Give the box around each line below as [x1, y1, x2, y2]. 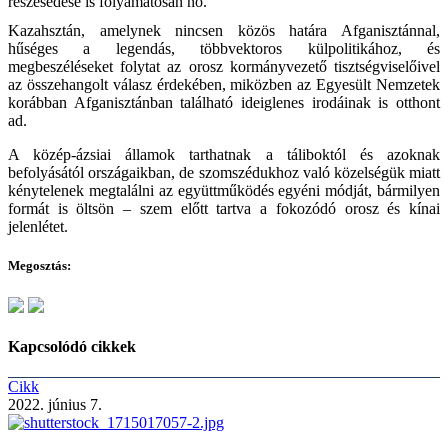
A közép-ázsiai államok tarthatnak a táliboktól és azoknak [8, 146, 440, 164]
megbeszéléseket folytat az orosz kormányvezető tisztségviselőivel [8, 58, 440, 76]
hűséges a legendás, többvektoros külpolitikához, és [8, 40, 440, 58]
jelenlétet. [8, 218, 68, 236]
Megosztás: [8, 258, 71, 274]
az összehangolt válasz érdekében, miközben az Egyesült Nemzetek [8, 76, 440, 94]
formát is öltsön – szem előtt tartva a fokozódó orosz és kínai [8, 200, 440, 218]
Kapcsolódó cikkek [8, 337, 136, 355]
